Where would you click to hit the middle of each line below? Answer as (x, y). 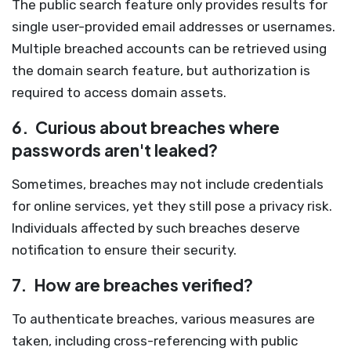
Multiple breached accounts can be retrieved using (169, 49)
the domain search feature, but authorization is (161, 71)
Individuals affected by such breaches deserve (156, 228)
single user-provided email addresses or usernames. (174, 27)
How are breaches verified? (142, 285)
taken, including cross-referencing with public (155, 341)
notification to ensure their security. (124, 250)
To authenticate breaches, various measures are (163, 319)
